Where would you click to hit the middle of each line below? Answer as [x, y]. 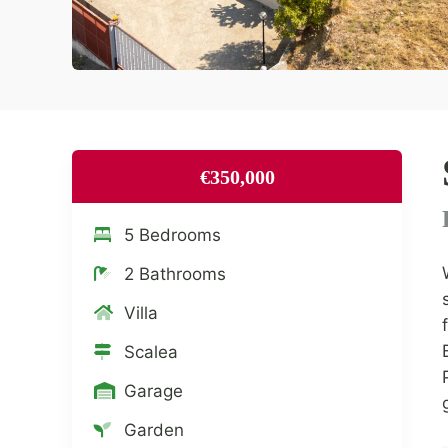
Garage [153, 391]
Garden [154, 430]
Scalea [151, 352]
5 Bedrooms [172, 235]
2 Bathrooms [175, 274]
